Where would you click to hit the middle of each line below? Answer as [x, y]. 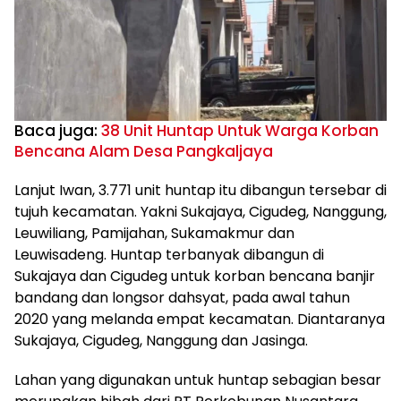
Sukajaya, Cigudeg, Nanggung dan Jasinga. [161, 341]
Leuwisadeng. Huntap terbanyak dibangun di [169, 255]
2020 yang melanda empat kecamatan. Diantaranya [200, 319]
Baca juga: [58, 131]
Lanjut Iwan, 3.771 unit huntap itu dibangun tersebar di [200, 190]
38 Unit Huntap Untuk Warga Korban [240, 131]
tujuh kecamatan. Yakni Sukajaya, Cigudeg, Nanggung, [200, 212]
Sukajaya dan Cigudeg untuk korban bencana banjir [195, 276]
